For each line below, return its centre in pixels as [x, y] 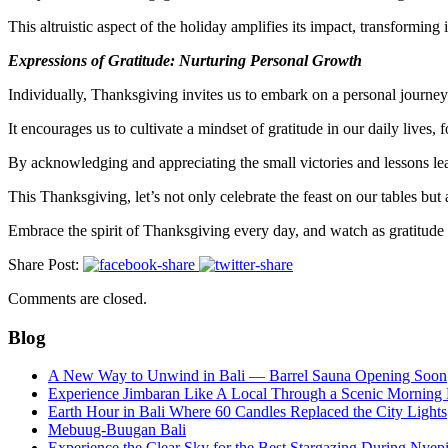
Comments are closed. [77, 298]
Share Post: [43, 264]
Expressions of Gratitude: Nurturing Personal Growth [185, 60]
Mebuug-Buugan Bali [117, 430]
